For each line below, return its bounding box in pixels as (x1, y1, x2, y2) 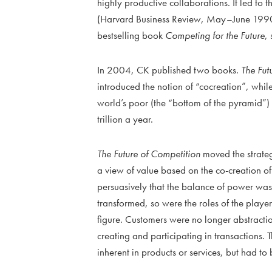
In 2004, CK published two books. (97, 63, 241, 77)
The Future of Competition (97, 147, 200, 161)
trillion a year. (97, 112, 153, 126)
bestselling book (97, 29, 165, 42)
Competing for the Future (165, 29, 265, 42)
